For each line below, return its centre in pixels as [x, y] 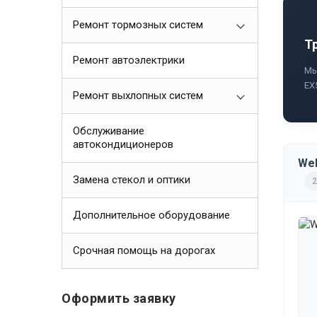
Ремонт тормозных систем [138, 25]
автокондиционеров [123, 144]
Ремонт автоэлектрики [129, 60]
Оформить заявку [119, 298]
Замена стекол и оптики [132, 180]
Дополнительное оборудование [151, 215]
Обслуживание [109, 131]
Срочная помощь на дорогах [144, 250]
